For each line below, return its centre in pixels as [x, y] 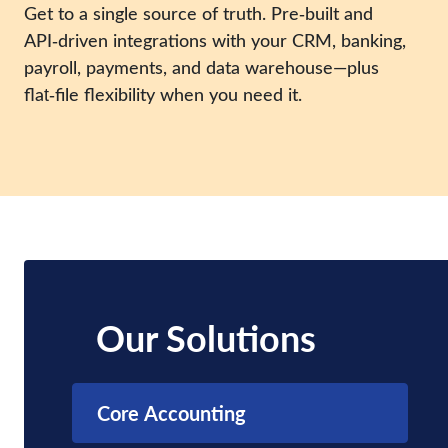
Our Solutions [206, 337]
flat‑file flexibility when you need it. [163, 94]
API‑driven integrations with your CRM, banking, [215, 40]
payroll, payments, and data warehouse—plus [201, 67]
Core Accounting [171, 413]
